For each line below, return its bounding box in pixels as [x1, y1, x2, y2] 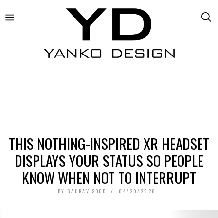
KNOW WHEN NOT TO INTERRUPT [22, 166, 196, 188]
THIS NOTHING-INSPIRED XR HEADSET [9, 132, 209, 154]
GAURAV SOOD [67, 187, 107, 195]
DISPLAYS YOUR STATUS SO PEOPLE [15, 149, 203, 171]
